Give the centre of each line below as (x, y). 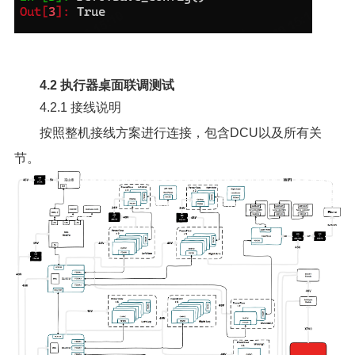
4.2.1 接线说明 (80, 107)
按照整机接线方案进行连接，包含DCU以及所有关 (180, 132)
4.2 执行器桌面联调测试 (107, 85)
